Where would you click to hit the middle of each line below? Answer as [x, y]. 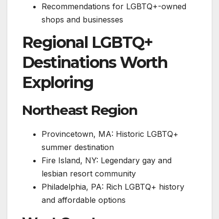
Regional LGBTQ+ [87, 43]
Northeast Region [80, 110]
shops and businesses [82, 19]
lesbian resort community [89, 174]
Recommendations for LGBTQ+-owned [114, 6]
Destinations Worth [95, 63]
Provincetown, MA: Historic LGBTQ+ [110, 134]
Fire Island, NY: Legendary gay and [107, 161]
